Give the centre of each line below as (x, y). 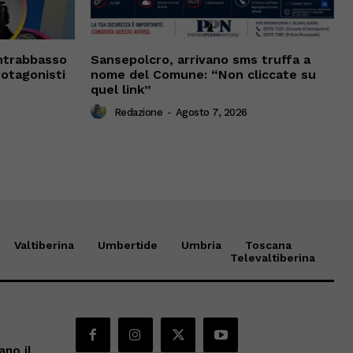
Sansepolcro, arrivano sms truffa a (201, 59)
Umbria (201, 245)
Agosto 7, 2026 (211, 112)
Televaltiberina (272, 257)
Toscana (268, 245)
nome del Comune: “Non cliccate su (203, 74)
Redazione (138, 112)
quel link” (121, 89)
